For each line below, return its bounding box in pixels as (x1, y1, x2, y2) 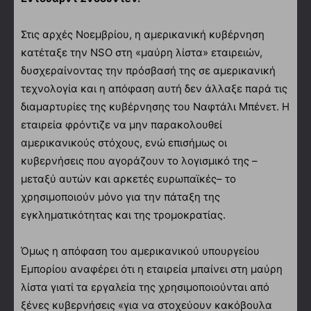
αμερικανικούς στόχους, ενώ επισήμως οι (21, 135, 227, 149)
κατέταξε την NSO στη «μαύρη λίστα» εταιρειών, (21, 45, 262, 59)
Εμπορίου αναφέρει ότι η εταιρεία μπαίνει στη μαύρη (21, 262, 283, 276)
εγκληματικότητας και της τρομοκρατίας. (21, 208, 226, 221)
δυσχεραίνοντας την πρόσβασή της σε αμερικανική (21, 63, 276, 77)
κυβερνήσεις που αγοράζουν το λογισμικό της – (21, 153, 258, 167)
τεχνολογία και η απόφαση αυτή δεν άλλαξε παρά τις (21, 81, 287, 95)
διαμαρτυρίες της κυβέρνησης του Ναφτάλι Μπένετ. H (21, 99, 289, 113)
